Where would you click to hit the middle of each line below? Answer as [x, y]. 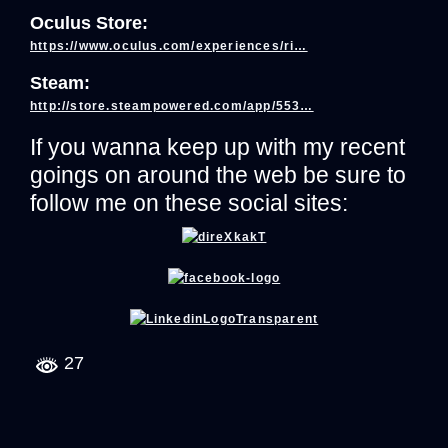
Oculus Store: [89, 23]
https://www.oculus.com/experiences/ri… [169, 46]
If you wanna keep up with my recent [217, 147]
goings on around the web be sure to [218, 175]
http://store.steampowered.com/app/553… [172, 106]
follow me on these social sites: [189, 203]
